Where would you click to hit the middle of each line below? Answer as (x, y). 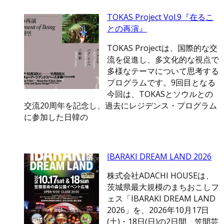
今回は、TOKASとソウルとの (160, 94)
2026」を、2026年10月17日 (158, 210)
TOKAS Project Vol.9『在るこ (160, 17)
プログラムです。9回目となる (161, 83)
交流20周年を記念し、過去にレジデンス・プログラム (120, 106)
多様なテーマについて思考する (163, 71)
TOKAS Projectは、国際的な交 (162, 48)
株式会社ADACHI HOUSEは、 (160, 176)
